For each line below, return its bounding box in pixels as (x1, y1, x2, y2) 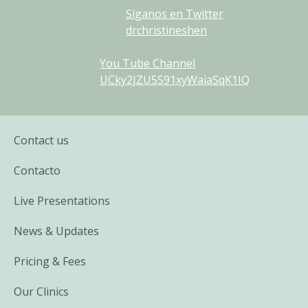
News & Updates (14, 223, 99, 239)
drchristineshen (126, 22, 207, 38)
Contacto (14, 162, 60, 178)
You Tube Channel (100, 55, 195, 71)
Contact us (14, 132, 69, 148)
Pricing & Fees (14, 253, 86, 269)
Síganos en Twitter (126, 5, 223, 21)
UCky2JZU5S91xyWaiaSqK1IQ (100, 71, 250, 87)
